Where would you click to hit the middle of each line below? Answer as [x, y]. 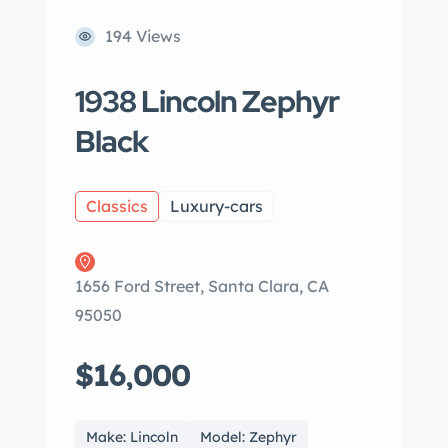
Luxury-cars [216, 206]
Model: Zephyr [248, 437]
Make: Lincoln [132, 437]
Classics [117, 206]
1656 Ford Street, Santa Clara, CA [202, 286]
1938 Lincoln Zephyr [207, 101]
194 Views [143, 36]
